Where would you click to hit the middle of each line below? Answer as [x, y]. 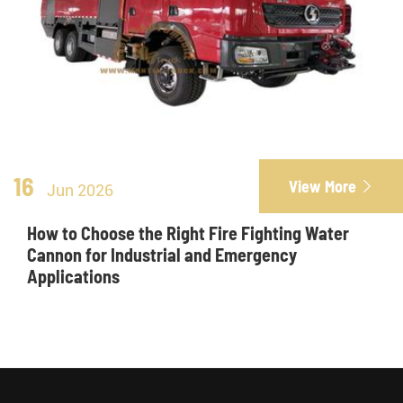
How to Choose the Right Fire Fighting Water [188, 233]
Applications [73, 276]
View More [322, 186]
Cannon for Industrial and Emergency [162, 255]
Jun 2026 [80, 190]
